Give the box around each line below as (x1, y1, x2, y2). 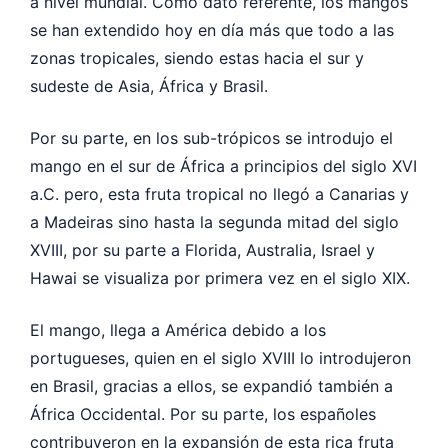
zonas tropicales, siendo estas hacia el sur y (30, 47, 364, 68)
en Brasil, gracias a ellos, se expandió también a (30, 375, 393, 396)
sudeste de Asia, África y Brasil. (30, 75, 273, 96)
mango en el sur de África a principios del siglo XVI (30, 155, 417, 176)
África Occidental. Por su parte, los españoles (30, 403, 376, 424)
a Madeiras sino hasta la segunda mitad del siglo (30, 211, 399, 232)
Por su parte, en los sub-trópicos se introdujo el (30, 127, 393, 148)
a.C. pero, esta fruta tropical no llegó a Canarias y (30, 183, 409, 204)
